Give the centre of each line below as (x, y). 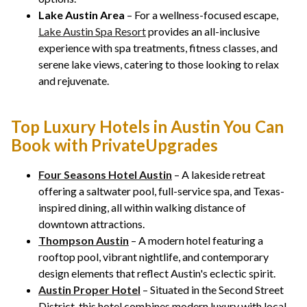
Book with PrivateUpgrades (114, 145)
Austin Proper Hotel (89, 290)
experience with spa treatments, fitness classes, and (158, 48)
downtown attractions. (91, 224)
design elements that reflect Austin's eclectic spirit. (157, 273)
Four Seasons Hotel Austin (105, 175)
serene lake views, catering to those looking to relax (159, 64)
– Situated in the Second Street (212, 290)
